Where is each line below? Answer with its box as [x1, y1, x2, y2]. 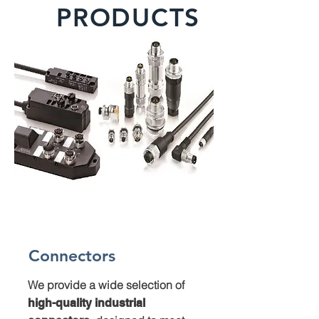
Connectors [28, 246, 115, 266]
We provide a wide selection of [28, 278, 184, 292]
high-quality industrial [28, 296, 145, 310]
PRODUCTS [56, 2, 200, 33]
